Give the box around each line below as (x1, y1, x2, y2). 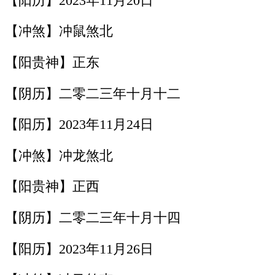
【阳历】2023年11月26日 (5, 241, 153, 257)
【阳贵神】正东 (5, 55, 99, 71)
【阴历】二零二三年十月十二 (5, 86, 180, 101)
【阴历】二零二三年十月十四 (5, 211, 180, 226)
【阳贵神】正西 (5, 179, 99, 195)
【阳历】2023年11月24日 (5, 117, 153, 133)
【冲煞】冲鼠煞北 (5, 24, 113, 39)
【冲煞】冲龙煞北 (5, 148, 113, 163)
